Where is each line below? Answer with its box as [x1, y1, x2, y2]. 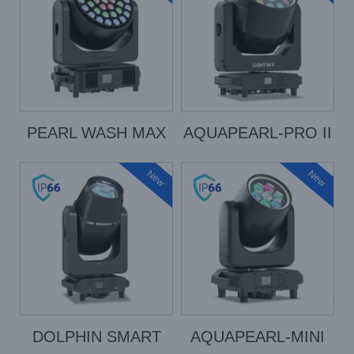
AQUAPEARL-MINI [190, 328, 325, 345]
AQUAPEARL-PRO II [183, 124, 332, 141]
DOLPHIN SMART [32, 328, 161, 345]
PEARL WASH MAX [27, 124, 166, 141]
